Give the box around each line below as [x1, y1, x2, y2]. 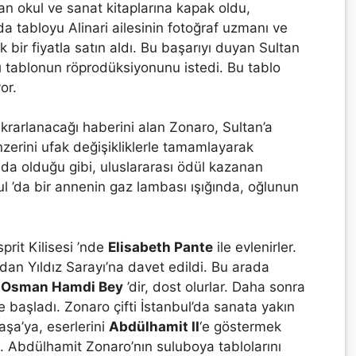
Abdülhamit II [109, 318, 199, 335]
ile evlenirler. [213, 238, 296, 255]
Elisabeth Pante [108, 238, 213, 255]
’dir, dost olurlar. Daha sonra [123, 278, 305, 295]
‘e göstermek [199, 318, 281, 335]
